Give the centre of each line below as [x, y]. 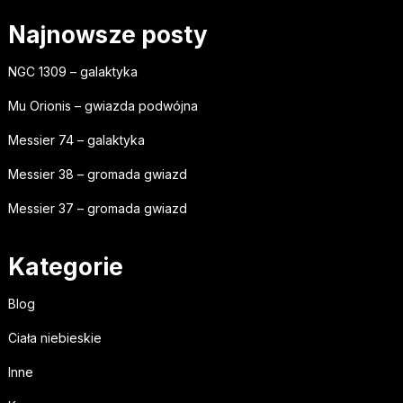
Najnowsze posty [107, 35]
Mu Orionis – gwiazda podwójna [103, 106]
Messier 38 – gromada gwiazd [97, 175]
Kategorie [65, 267]
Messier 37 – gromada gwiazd [97, 209]
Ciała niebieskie [54, 338]
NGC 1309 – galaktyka [72, 72]
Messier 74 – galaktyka [76, 140]
